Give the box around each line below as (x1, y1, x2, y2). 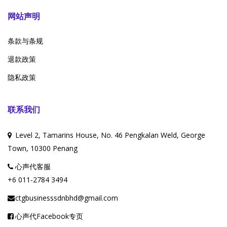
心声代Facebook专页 (15, 211, 83, 221)
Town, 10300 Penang (8, 143, 78, 153)
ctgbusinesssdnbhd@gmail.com (15, 193, 118, 203)
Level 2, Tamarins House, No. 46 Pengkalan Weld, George (15, 130, 205, 140)
